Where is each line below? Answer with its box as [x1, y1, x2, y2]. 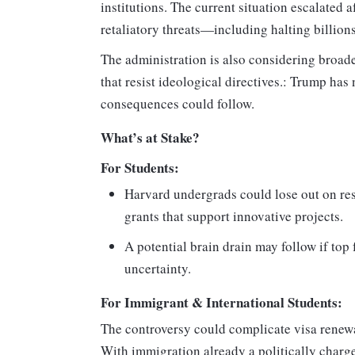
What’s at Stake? [101, 128, 200, 148]
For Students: [101, 158, 179, 178]
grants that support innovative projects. [124, 207, 343, 226]
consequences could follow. [101, 94, 254, 113]
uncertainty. [124, 259, 191, 278]
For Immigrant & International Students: [101, 292, 342, 313]
